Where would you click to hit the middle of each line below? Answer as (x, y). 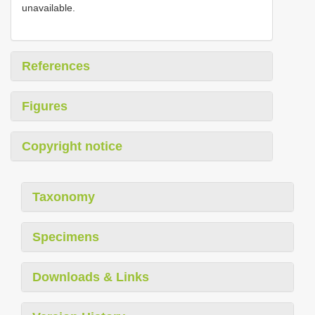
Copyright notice (72, 146)
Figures (45, 106)
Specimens (66, 237)
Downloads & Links (91, 277)
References (56, 66)
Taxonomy (64, 197)
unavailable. (49, 7)
